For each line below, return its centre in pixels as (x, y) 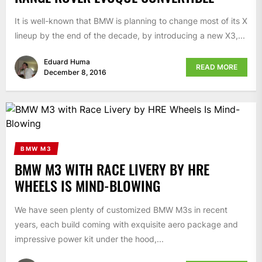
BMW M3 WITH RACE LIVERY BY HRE (112, 169)
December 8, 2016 (75, 72)
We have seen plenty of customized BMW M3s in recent (121, 209)
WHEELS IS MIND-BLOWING (87, 185)
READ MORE (217, 67)
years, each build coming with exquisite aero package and (126, 224)
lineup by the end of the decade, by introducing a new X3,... (130, 35)
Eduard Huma (67, 61)
